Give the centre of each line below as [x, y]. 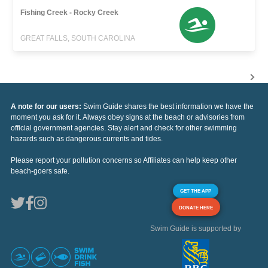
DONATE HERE [196, 207]
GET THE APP [196, 191]
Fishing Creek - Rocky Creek [70, 12]
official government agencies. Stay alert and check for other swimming [124, 128]
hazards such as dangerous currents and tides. [87, 138]
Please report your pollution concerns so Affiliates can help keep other [124, 160]
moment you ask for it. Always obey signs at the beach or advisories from [128, 117]
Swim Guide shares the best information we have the [168, 106]
